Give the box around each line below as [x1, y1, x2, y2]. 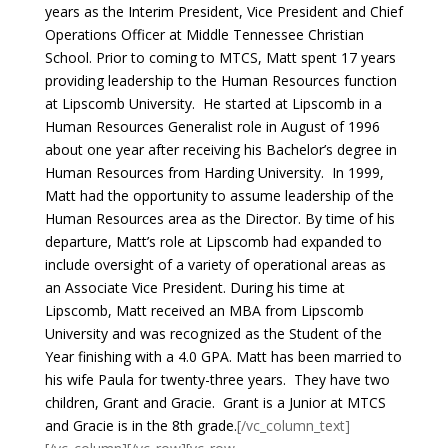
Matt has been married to [235, 347, 402, 366]
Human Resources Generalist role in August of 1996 [44, 117, 380, 136]
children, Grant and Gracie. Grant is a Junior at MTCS [44, 393, 386, 412]
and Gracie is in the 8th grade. [44, 416, 237, 435]
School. [44, 48, 92, 67]
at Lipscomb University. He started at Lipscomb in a [44, 94, 382, 113]
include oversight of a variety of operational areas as [44, 255, 386, 274]
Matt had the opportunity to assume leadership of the [44, 186, 394, 205]
